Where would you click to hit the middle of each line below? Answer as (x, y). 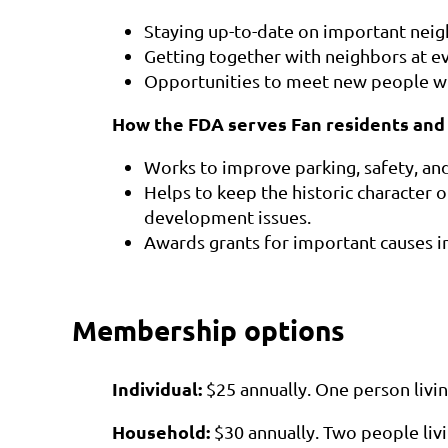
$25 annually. (260, 389)
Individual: (159, 389)
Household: (161, 432)
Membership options (208, 329)
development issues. (227, 217)
